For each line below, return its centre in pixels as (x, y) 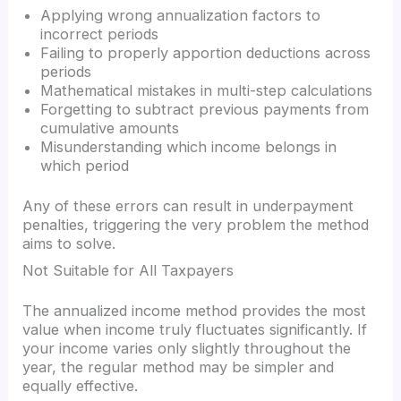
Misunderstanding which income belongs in (189, 146)
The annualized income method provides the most (195, 311)
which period (85, 165)
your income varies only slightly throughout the (187, 349)
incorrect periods (100, 34)
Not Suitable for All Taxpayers (128, 270)
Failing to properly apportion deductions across (206, 52)
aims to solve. (69, 244)
